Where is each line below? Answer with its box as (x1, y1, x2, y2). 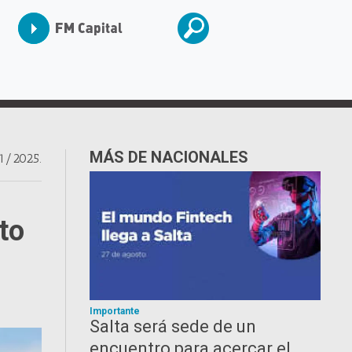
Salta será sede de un (90, 317, 257, 336)
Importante (90, 306, 141, 317)
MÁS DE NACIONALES (90, 148, 249, 167)
